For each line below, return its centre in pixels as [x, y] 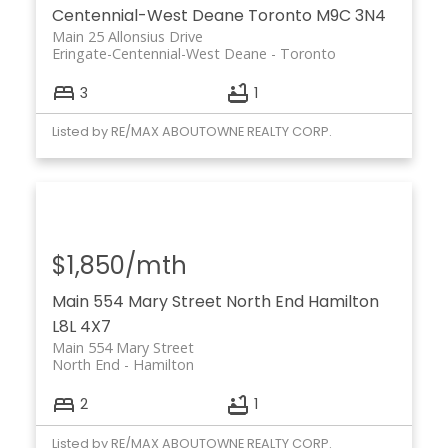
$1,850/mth [119, 266]
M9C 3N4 [350, 16]
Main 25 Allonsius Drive [127, 37]
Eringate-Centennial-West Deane [159, 54]
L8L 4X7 [81, 327]
